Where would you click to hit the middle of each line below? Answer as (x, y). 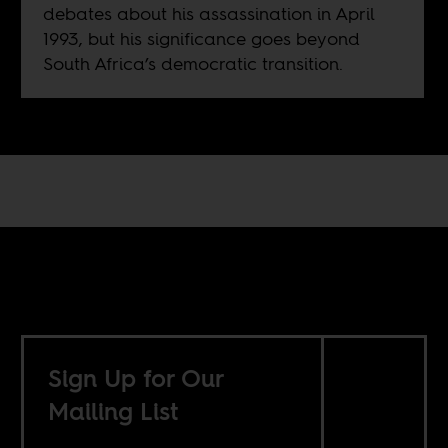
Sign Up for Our (137, 378)
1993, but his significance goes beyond (201, 39)
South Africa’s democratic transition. (192, 64)
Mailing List (113, 411)
